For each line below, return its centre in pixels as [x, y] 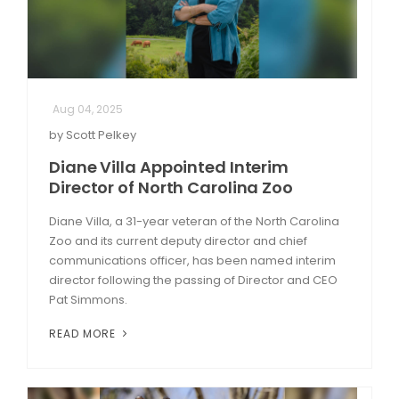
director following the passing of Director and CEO [193, 280]
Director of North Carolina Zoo [171, 187]
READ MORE [84, 333]
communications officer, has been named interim [192, 260]
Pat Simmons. [90, 299]
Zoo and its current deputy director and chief [178, 240]
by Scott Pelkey [93, 134]
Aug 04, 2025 [88, 109]
